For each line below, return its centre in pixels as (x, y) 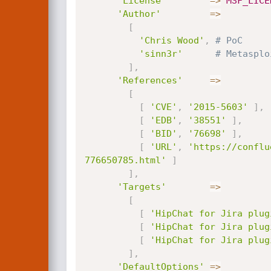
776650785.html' (125, 160)
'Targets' (142, 187)
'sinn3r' (161, 54)
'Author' (139, 14)
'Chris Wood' (171, 41)
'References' (150, 80)
